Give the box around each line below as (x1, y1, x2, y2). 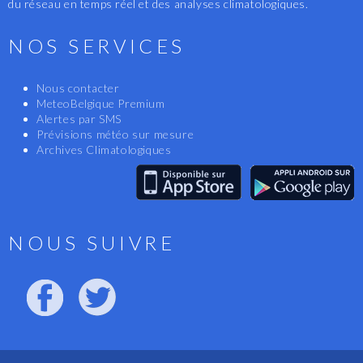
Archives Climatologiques (36, 143, 172, 157)
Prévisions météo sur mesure (36, 127, 194, 142)
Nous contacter (36, 81, 120, 96)
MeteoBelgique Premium (36, 96, 165, 111)
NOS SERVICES (8, 34, 186, 58)
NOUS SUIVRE (8, 231, 176, 255)
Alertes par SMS (36, 112, 122, 126)
